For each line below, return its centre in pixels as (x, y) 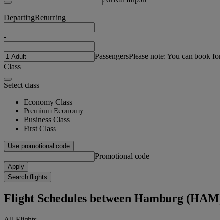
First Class (40, 128)
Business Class (47, 119)
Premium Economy (54, 110)
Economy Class (48, 102)
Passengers (112, 56)
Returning (50, 17)
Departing (19, 17)
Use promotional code (39, 146)
